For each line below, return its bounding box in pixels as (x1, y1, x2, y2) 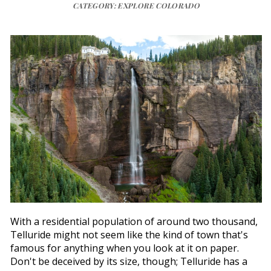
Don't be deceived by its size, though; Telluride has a (10, 255, 247, 269)
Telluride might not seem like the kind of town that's (10, 228, 248, 242)
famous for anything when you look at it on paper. (10, 241, 239, 255)
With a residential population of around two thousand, (10, 215, 258, 229)
